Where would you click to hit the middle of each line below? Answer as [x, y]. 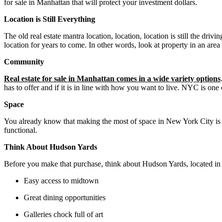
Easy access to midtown [61, 180]
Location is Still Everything [50, 19]
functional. [21, 130]
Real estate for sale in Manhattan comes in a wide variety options [112, 78]
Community [24, 61]
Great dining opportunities [65, 197]
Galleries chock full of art [63, 214]
